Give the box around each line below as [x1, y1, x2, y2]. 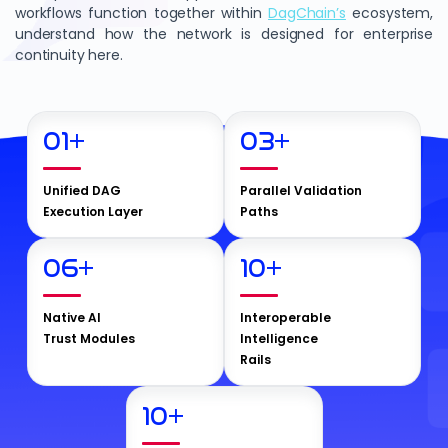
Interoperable [240, 309, 331, 326]
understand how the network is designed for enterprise [15, 24, 433, 44]
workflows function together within [15, 3, 269, 23]
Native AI [43, 309, 101, 326]
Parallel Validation [240, 182, 362, 199]
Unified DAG [43, 182, 121, 199]
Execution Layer [43, 203, 143, 220]
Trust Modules [43, 330, 135, 347]
